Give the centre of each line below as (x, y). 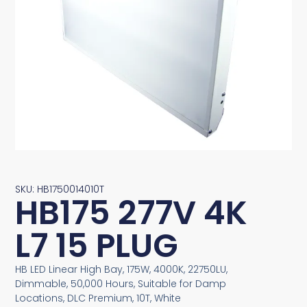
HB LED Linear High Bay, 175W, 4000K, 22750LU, (122, 269)
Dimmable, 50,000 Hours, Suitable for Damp (121, 283)
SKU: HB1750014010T (60, 189)
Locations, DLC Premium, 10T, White (98, 298)
